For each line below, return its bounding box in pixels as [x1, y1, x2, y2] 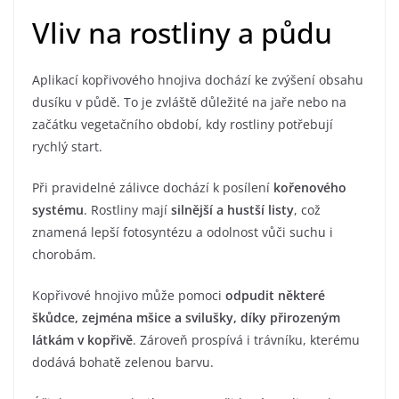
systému [32, 201, 84, 219]
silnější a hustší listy [171, 201, 294, 219]
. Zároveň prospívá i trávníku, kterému [133, 331, 360, 349]
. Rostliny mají [84, 201, 171, 219]
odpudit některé [225, 287, 325, 305]
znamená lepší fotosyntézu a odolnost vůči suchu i [32, 224, 333, 241]
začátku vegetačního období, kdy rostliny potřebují [32, 116, 333, 134]
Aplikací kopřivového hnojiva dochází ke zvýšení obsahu [32, 71, 363, 89]
